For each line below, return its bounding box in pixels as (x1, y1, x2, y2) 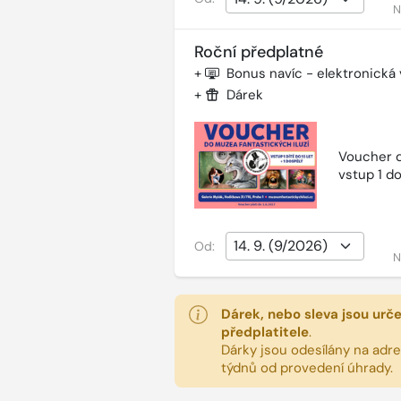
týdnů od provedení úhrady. (220, 358, 393, 377)
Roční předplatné (193, 41, 323, 64)
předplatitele (220, 322, 309, 341)
